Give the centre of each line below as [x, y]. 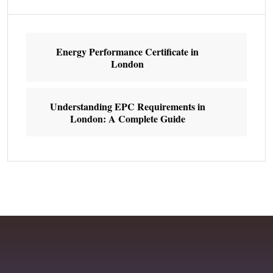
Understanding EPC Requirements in [127, 106]
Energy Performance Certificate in [127, 51]
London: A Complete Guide [127, 118]
